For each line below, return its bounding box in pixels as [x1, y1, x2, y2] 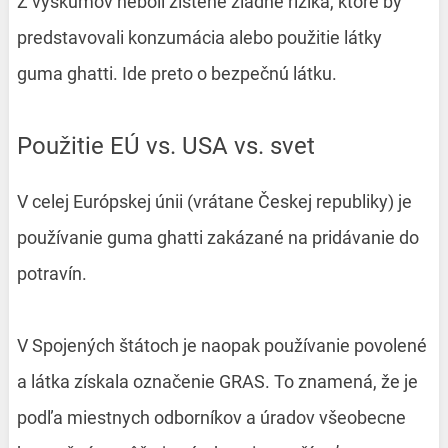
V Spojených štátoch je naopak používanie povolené [16, 335, 427, 357]
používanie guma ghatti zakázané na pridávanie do [16, 227, 419, 249]
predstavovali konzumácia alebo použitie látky [16, 27, 382, 49]
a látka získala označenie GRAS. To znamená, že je [16, 371, 418, 393]
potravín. [16, 263, 87, 285]
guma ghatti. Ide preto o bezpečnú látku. [16, 63, 337, 85]
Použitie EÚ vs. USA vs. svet [31, 132, 315, 161]
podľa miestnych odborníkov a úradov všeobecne [16, 407, 406, 429]
